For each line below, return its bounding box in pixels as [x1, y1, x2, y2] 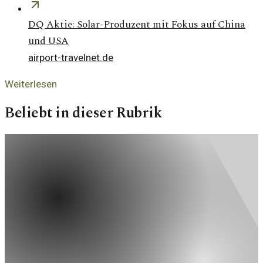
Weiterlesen [5, 77, 57, 90]
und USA [28, 33, 69, 49]
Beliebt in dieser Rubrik [5, 102, 162, 125]
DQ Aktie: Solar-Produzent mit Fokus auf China [28, 16, 245, 32]
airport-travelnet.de [28, 51, 113, 63]
